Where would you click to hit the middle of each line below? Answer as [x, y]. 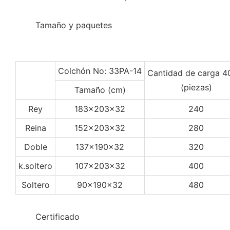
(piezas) [196, 87]
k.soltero [35, 166]
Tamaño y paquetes [75, 25]
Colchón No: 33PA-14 [100, 71]
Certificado [57, 216]
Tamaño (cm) [100, 90]
